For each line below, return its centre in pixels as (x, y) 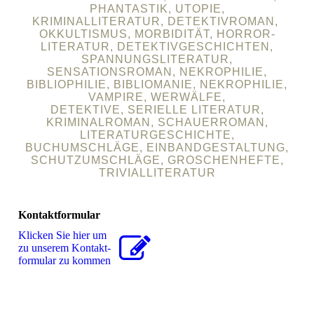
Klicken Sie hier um (63, 235)
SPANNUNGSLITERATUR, (157, 60)
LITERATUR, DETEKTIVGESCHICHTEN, (157, 47)
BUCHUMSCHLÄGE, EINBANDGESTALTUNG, (157, 148)
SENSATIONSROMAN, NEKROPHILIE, (157, 72)
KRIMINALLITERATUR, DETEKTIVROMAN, (157, 22)
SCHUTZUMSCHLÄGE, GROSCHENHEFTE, (157, 161)
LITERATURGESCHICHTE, (157, 135)
